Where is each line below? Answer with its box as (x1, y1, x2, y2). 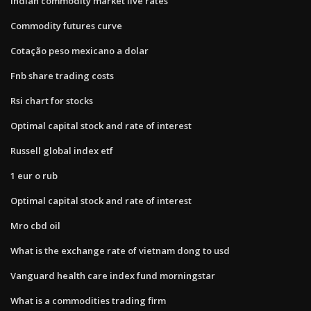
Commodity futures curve (10, 19, 122, 32)
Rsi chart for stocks (10, 94, 93, 107)
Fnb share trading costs (10, 69, 114, 82)
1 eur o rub (10, 169, 58, 182)
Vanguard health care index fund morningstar (10, 269, 215, 282)
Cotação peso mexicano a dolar (10, 44, 149, 57)
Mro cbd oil (10, 219, 60, 232)
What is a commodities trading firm (10, 294, 166, 307)
